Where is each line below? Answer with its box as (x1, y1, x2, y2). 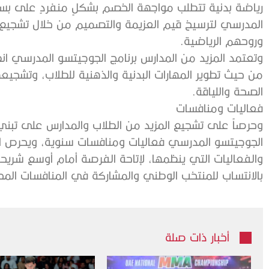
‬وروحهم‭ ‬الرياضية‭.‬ (225, 34, 263, 47)
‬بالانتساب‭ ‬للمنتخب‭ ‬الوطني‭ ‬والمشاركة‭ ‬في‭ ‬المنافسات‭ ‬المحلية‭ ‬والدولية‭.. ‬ (222, 169, 263, 181)
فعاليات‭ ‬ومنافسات (227, 101, 263, 114)
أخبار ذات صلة (165, 231, 229, 243)
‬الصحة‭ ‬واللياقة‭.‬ (234, 85, 263, 97)
